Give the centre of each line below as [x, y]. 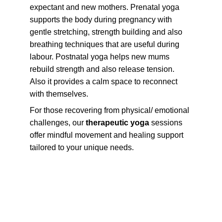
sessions [167, 123]
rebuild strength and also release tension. [103, 69]
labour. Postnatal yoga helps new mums [101, 57]
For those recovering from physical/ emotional [111, 110]
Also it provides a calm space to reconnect [105, 82]
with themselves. [59, 94]
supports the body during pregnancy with [102, 20]
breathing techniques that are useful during [106, 44]
